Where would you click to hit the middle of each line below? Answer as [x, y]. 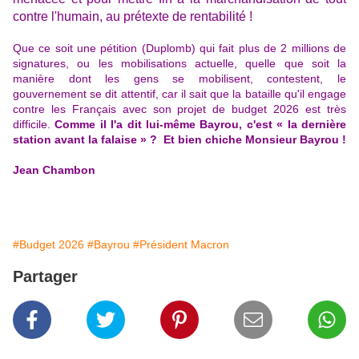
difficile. [34, 125]
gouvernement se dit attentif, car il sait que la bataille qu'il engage [179, 94]
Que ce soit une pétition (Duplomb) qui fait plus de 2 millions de [179, 48]
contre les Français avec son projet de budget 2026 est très [179, 109]
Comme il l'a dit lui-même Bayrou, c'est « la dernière [201, 125]
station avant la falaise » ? [87, 140]
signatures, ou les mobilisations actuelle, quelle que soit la [179, 64]
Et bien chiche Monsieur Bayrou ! [255, 140]
